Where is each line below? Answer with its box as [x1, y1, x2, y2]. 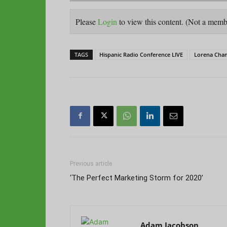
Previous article [70, 160, 112, 167]
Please [75, 16, 98, 27]
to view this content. [117, 16, 185, 27]
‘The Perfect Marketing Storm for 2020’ [70, 173, 203, 182]
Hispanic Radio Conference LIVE [99, 50, 183, 58]
